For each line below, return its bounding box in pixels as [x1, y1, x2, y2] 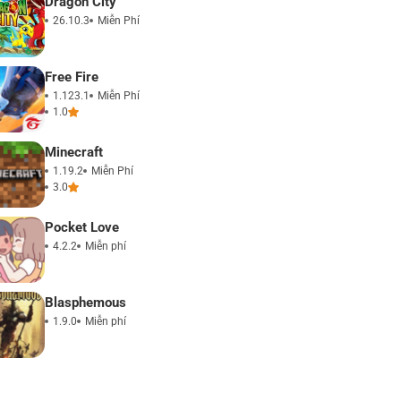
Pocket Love [45, 219, 119, 236]
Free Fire [45, 69, 98, 86]
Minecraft [45, 144, 103, 161]
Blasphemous [45, 294, 126, 311]
